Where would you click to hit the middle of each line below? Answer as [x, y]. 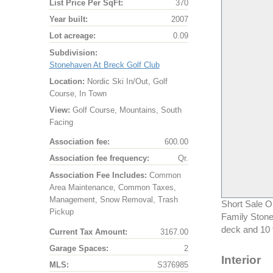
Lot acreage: [72, 36]
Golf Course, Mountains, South [126, 110]
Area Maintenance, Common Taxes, [112, 188]
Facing [61, 122]
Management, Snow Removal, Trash [113, 200]
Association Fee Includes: [98, 175]
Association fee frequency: [99, 158]
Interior [241, 260]
